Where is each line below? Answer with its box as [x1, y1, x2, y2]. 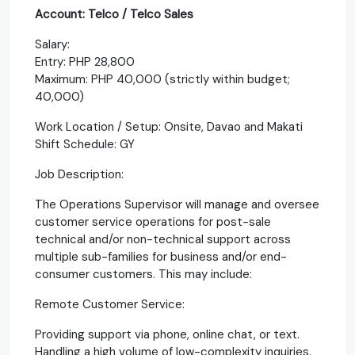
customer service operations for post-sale [35, 213, 271, 230]
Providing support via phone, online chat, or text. [35, 326, 300, 342]
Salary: [35, 36, 70, 52]
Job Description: [35, 166, 124, 182]
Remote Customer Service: [35, 296, 185, 312]
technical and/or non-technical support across [35, 231, 291, 247]
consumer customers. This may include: [35, 265, 252, 282]
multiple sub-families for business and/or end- [35, 248, 287, 265]
